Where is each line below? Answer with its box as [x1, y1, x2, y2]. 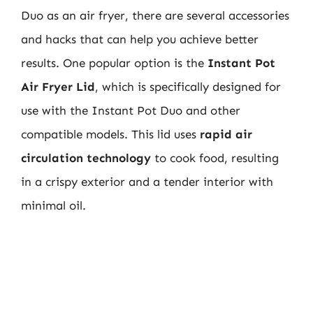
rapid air [200, 126, 252, 141]
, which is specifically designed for [95, 79, 281, 94]
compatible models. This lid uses [21, 126, 200, 141]
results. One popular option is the [21, 55, 208, 70]
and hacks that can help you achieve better [21, 31, 259, 46]
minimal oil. [21, 198, 86, 212]
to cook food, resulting [151, 150, 279, 165]
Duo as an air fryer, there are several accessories [21, 8, 289, 22]
